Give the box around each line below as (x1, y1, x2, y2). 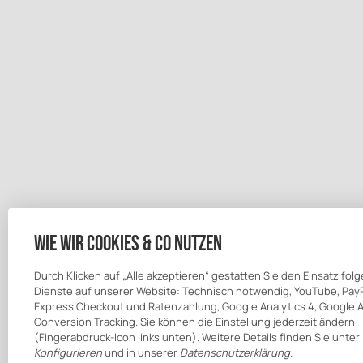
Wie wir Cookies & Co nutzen (34, 232, 222, 257)
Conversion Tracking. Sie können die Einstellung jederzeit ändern (34, 314, 355, 329)
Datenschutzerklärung (180, 345, 290, 360)
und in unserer (102, 345, 180, 360)
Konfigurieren (34, 345, 102, 360)
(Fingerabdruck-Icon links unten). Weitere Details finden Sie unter (34, 330, 360, 344)
